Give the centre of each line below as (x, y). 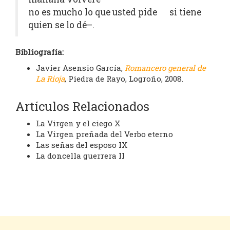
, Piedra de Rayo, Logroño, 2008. (124, 79)
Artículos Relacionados (82, 107)
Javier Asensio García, (80, 68)
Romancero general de (165, 68)
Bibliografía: (40, 52)
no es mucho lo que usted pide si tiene (115, 12)
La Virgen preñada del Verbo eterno (104, 134)
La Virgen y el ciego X (78, 123)
